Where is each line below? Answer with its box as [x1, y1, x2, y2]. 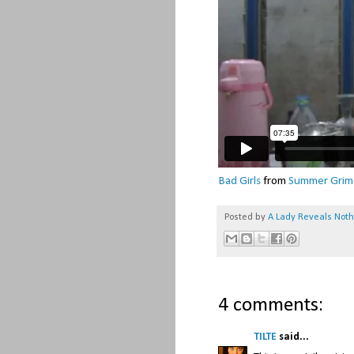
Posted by [224, 213, 268, 223]
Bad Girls [218, 175, 261, 188]
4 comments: [218, 294, 323, 316]
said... [277, 330, 309, 343]
